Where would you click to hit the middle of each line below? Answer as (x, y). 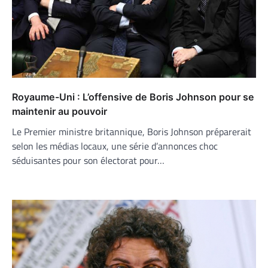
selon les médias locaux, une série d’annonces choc (115, 146)
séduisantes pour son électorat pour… (88, 160)
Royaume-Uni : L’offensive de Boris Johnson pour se (133, 97)
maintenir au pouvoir (60, 111)
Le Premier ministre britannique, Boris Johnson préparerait (132, 131)
